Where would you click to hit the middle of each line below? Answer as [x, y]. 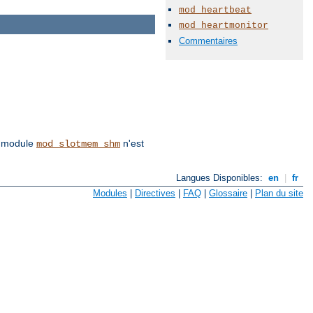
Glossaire [228, 194]
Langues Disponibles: [221, 177]
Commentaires [208, 41]
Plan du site [279, 194]
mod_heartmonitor [224, 26]
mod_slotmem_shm [78, 144]
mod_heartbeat [215, 10]
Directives [155, 194]
